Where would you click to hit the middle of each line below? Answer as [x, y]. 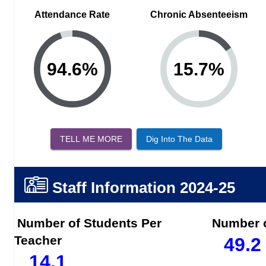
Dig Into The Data [179, 139]
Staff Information [114, 188]
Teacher [38, 240]
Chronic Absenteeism [199, 14]
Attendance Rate [72, 14]
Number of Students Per [89, 223]
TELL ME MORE [91, 139]
